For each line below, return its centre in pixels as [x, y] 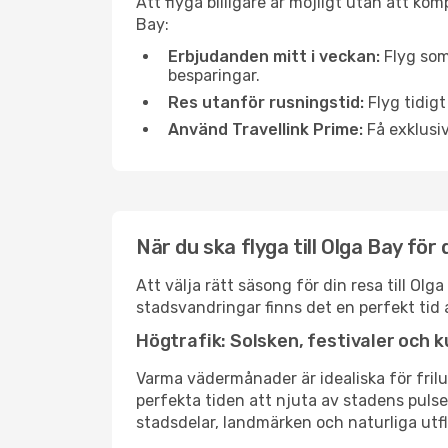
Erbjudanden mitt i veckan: [274, 56]
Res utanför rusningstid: [266, 102]
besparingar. [214, 75]
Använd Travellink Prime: [265, 129]
